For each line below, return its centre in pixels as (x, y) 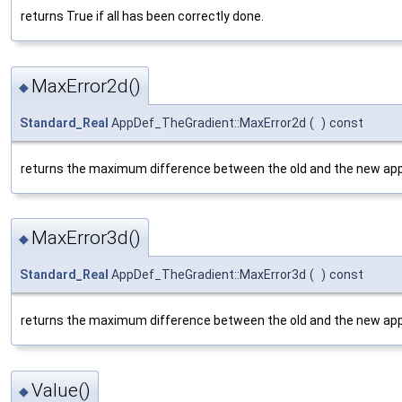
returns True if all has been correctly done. (142, 17)
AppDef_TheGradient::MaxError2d (207, 122)
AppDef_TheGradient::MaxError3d (207, 275)
